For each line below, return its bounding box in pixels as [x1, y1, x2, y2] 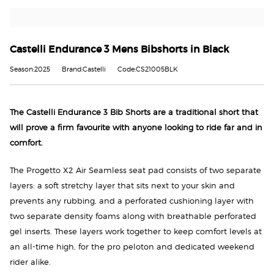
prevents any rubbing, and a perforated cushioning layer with [10, 196, 254, 206]
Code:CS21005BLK [117, 65, 178, 74]
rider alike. [10, 257, 51, 267]
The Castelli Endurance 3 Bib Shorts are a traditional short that [10, 108, 258, 117]
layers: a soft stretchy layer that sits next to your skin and [10, 180, 235, 190]
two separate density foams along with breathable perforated [10, 211, 256, 221]
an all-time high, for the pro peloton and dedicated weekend [10, 242, 254, 251]
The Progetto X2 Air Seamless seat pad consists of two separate [10, 165, 261, 175]
